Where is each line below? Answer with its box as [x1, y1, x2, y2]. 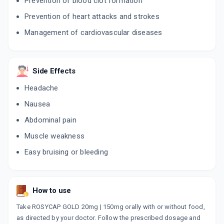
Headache [24, 83, 58, 93]
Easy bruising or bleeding [24, 147, 108, 157]
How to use [32, 186, 71, 195]
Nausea [24, 99, 50, 109]
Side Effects [32, 66, 75, 76]
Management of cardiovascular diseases [24, 28, 162, 37]
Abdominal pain [24, 115, 76, 125]
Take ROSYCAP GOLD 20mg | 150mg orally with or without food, [16, 203, 205, 211]
